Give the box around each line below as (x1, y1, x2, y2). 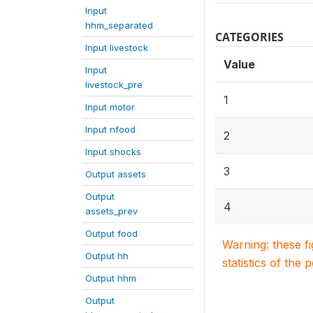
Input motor (85, 101, 135, 112)
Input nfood (85, 124, 136, 135)
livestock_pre (85, 79, 143, 90)
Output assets (85, 168, 146, 180)
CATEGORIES (215, 29, 284, 45)
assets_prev (85, 205, 138, 217)
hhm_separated (85, 20, 153, 31)
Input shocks (85, 146, 141, 157)
